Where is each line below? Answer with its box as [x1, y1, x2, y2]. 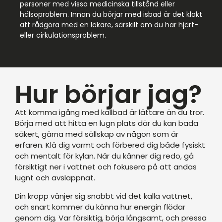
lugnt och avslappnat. [15, 172, 95, 183]
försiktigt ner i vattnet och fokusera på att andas [15, 162, 197, 172]
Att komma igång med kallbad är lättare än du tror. [15, 107, 204, 118]
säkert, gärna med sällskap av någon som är [15, 129, 178, 140]
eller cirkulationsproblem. [20, 30, 106, 40]
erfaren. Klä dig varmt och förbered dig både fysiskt [15, 140, 205, 151]
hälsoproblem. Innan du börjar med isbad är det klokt [20, 9, 202, 19]
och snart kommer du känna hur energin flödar [15, 201, 185, 212]
